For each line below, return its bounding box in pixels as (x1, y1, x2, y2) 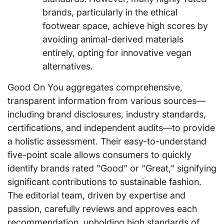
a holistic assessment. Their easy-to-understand (7, 135, 206, 146)
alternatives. (42, 60, 93, 71)
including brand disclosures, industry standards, (7, 108, 206, 119)
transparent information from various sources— (7, 95, 205, 106)
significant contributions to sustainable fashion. (7, 176, 201, 187)
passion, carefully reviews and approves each (7, 203, 197, 214)
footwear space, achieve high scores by (42, 20, 208, 31)
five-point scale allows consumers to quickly (7, 149, 191, 160)
